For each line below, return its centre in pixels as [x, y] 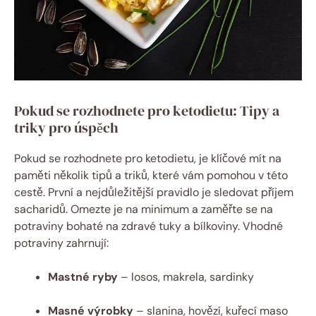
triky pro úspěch [66, 127]
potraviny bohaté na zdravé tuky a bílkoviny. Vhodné [148, 226]
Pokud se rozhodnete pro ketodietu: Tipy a [147, 110]
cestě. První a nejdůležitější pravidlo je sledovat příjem [154, 192]
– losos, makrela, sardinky [186, 276]
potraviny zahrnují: [61, 243]
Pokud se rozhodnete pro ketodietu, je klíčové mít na [148, 158]
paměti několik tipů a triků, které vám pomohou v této [151, 175]
